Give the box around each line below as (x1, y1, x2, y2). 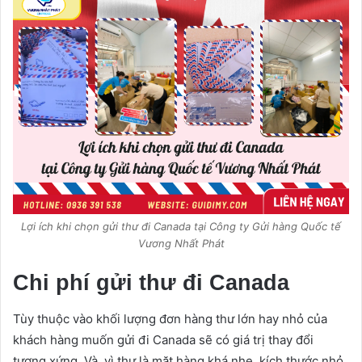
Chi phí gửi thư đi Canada (13, 270, 289, 295)
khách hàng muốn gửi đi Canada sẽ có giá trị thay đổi (13, 332, 314, 348)
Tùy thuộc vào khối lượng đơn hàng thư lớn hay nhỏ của (13, 311, 327, 327)
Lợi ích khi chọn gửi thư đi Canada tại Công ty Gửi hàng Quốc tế (21, 219, 341, 233)
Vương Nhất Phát (137, 236, 225, 250)
